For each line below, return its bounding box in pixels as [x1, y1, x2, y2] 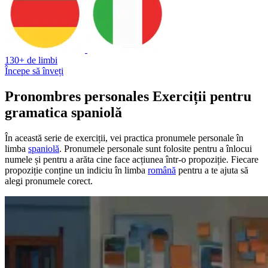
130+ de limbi [5, 54, 57, 65]
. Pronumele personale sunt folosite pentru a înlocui [59, 143, 252, 154]
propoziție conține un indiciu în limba [5, 165, 148, 175]
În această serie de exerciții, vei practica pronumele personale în [5, 132, 243, 143]
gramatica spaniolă [5, 104, 122, 120]
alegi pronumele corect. [5, 175, 93, 186]
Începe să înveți [5, 65, 63, 76]
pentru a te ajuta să [176, 165, 248, 175]
